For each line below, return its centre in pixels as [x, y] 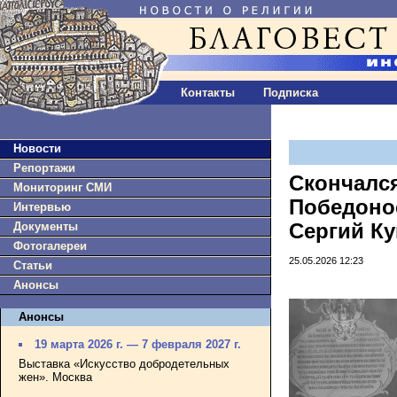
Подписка [291, 93]
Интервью [42, 207]
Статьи [33, 265]
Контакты [208, 93]
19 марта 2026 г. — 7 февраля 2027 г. [138, 345]
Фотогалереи [50, 246]
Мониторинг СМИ [62, 187]
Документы [46, 226]
